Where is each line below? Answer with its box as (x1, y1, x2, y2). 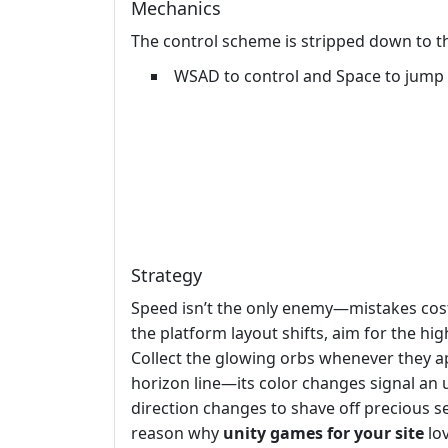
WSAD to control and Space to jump (174, 65, 444, 88)
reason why (131, 422, 223, 445)
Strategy (131, 263, 202, 288)
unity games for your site (223, 422, 424, 445)
